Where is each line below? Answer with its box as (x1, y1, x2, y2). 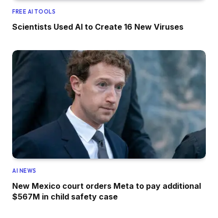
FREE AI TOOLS (12, 8, 56, 15)
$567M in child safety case (12, 192, 118, 202)
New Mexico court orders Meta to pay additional (12, 181, 201, 191)
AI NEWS (12, 167, 36, 175)
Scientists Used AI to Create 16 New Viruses (12, 21, 183, 32)
